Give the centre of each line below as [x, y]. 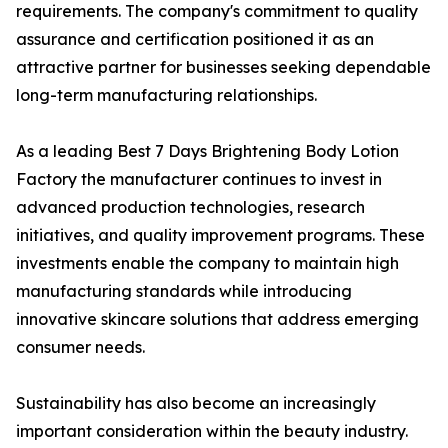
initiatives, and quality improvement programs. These [220, 235]
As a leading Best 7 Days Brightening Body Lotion [207, 151]
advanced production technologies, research [190, 207]
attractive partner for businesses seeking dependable [223, 67]
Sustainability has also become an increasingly [196, 403]
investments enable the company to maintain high [207, 263]
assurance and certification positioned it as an [195, 39]
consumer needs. [80, 347]
